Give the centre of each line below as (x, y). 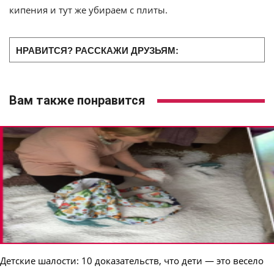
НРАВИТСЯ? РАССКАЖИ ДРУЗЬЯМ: (97, 50)
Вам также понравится (77, 100)
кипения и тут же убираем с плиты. (88, 10)
